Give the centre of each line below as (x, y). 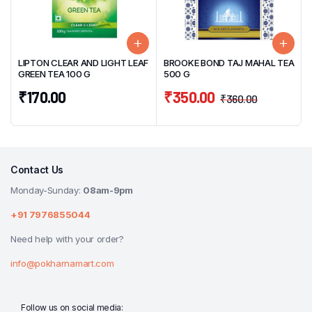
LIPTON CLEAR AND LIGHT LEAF (83, 63)
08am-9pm (108, 190)
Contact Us (37, 170)
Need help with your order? (67, 239)
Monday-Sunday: (47, 190)
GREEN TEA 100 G (55, 74)
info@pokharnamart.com (62, 264)
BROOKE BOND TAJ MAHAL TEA (229, 63)
